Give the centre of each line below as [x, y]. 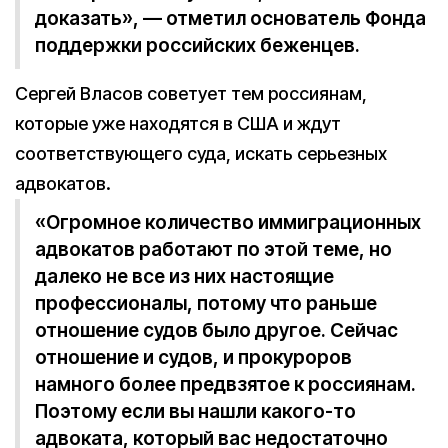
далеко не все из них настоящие [184, 276]
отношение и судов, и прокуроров [193, 357]
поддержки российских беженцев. [197, 45]
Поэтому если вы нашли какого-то [195, 411]
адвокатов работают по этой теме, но [213, 249]
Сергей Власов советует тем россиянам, [191, 93]
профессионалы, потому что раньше [206, 303]
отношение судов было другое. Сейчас [216, 330]
